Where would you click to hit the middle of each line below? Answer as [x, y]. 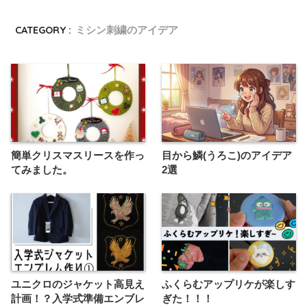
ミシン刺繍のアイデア [127, 30]
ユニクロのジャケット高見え [78, 284]
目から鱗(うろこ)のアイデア [226, 155]
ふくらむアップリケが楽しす [228, 284]
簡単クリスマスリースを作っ [78, 155]
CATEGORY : [44, 30]
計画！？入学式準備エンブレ [78, 298]
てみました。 [42, 170]
